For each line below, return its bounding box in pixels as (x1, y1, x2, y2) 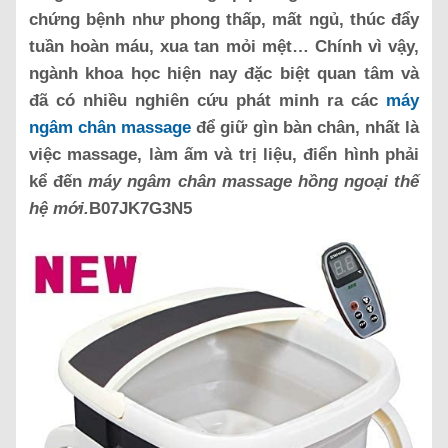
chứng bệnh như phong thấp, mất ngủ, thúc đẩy (29, 9, 419, 29)
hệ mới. (29, 198, 89, 218)
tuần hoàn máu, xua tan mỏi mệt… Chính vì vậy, (29, 36, 419, 56)
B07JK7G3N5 (89, 198, 192, 218)
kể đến (29, 171, 89, 191)
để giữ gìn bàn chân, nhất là (191, 117, 420, 137)
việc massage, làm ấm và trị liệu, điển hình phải (29, 144, 419, 164)
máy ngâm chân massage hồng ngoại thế (88, 171, 419, 191)
